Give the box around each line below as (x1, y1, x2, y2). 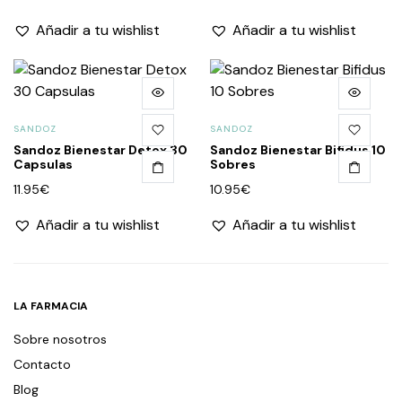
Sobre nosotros (13, 330, 107, 347)
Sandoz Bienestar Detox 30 (13, 141, 188, 158)
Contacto (13, 355, 71, 372)
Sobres (210, 155, 256, 172)
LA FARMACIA (13, 298, 88, 313)
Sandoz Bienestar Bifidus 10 (210, 141, 386, 158)
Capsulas (13, 155, 73, 172)
